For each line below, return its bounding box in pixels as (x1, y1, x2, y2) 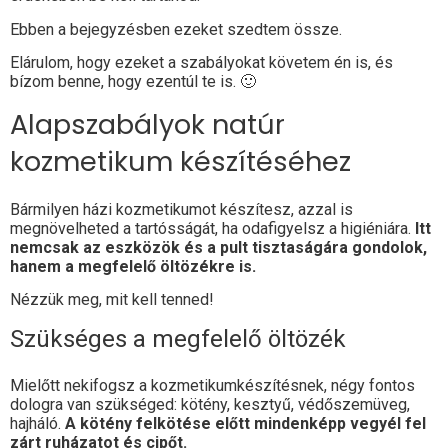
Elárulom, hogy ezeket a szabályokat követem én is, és (10, 53, 393, 73)
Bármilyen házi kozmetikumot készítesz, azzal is (10, 199, 353, 219)
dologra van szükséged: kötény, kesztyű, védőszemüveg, (10, 395, 410, 415)
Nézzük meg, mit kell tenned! (10, 289, 214, 309)
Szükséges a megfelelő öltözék (10, 325, 346, 354)
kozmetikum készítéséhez (10, 142, 351, 180)
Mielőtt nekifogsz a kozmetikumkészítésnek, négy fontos (10, 376, 415, 396)
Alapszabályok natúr (10, 105, 285, 143)
